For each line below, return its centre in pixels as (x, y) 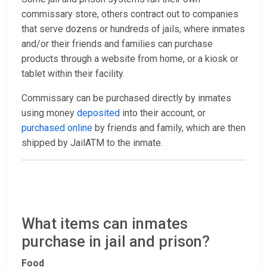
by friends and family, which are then (169, 128)
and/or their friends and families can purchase (117, 44)
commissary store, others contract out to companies (130, 14)
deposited (98, 113)
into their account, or (163, 113)
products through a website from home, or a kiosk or (130, 59)
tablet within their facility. (73, 74)
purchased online (57, 128)
